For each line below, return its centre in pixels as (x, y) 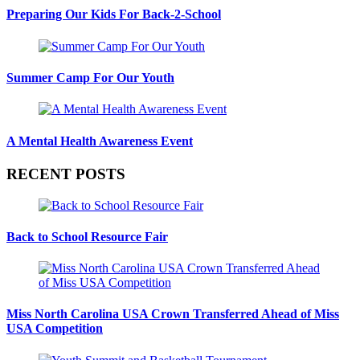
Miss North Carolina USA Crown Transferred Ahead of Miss (173, 314)
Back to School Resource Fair (87, 236)
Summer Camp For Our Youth (90, 77)
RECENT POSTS (66, 174)
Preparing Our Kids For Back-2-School (114, 14)
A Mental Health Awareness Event (100, 141)
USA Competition (55, 329)
